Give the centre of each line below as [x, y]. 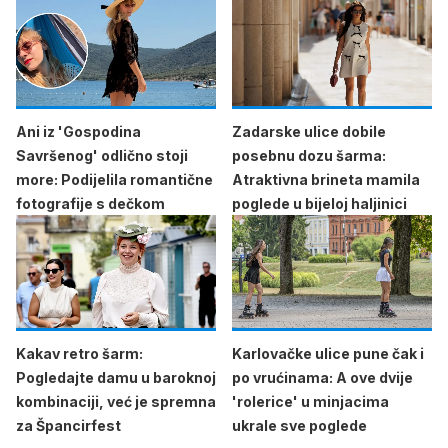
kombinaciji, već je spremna [116, 401]
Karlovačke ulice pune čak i [328, 353]
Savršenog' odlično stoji [102, 155]
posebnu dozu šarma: [309, 155]
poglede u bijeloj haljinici [319, 203]
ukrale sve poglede [299, 425]
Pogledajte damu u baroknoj [116, 377]
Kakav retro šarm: [79, 353]
